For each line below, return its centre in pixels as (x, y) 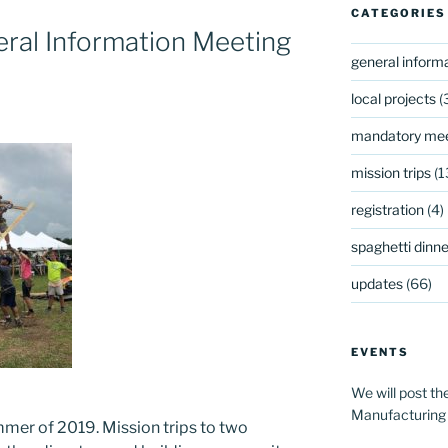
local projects (393, 98)
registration (387, 209)
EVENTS (379, 351)
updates (376, 283)
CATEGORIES (398, 12)
